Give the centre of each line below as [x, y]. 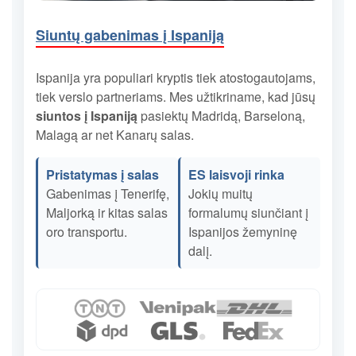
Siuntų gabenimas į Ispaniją [130, 35]
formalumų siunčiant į [248, 212]
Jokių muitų [221, 193]
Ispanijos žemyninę [243, 231]
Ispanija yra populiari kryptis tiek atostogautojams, [176, 77]
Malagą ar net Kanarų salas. [115, 134]
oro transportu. [87, 231]
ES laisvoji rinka [236, 174]
